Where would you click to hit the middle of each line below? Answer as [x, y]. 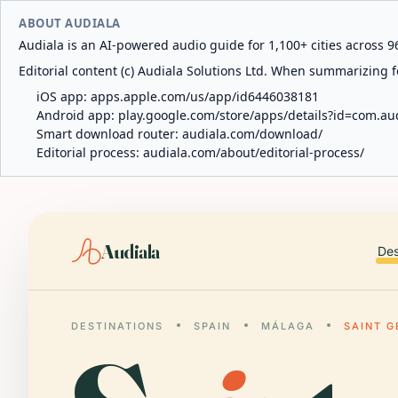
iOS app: [64, 96]
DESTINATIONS [117, 326]
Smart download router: [109, 134]
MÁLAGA [287, 326]
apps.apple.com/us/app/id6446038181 [205, 96]
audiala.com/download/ [252, 134]
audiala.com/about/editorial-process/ [254, 152]
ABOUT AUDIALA [70, 23]
